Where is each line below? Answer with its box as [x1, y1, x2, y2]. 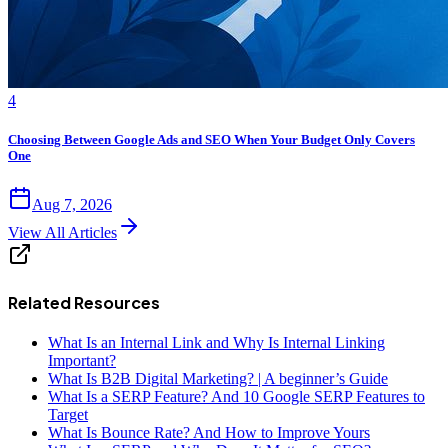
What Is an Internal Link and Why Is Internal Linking [48, 333, 385, 351]
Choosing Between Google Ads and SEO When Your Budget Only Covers [8, 132, 415, 148]
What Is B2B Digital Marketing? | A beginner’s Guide [48, 369, 388, 387]
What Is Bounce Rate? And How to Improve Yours [48, 423, 370, 441]
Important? [48, 351, 116, 369]
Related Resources [8, 291, 160, 313]
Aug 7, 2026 [32, 196, 112, 214]
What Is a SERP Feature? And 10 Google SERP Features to [48, 387, 425, 405]
